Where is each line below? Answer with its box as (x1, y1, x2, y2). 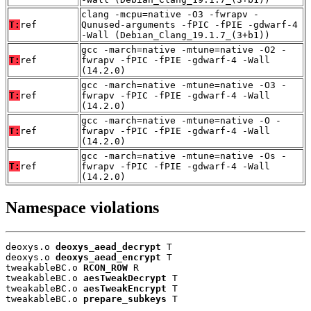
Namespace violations (6, 199, 159, 217)
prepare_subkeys (83, 294, 167, 305)
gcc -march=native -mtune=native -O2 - (81, 44, 287, 55)
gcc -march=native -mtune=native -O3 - (81, 79, 287, 90)
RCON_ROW (83, 262, 128, 274)
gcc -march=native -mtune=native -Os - (81, 150, 287, 161)
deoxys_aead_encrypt (56, 252, 161, 263)
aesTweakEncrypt (83, 283, 167, 294)
